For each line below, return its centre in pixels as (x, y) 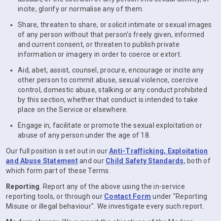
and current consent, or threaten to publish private (99, 44)
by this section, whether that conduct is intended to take (108, 100)
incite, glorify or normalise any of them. (81, 9)
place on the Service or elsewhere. (73, 110)
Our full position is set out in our (57, 151)
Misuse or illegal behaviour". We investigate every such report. (105, 206)
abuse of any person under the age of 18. (84, 135)
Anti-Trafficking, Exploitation (159, 151)
